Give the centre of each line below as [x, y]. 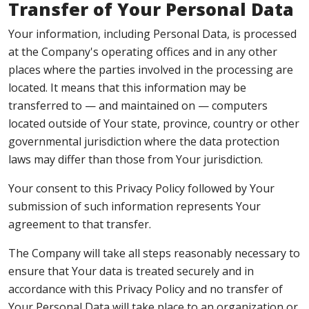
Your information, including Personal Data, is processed [152, 34]
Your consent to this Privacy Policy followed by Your [141, 188]
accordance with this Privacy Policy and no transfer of [146, 289]
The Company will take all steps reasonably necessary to [154, 253]
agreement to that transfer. [80, 224]
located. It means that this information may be [127, 88]
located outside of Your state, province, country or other [154, 123]
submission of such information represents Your [134, 206]
